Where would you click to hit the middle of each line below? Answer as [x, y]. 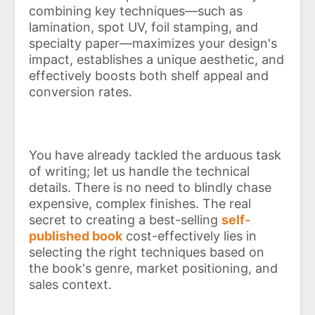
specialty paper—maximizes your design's [153, 43]
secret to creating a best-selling [125, 219]
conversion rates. [81, 91]
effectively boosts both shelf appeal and [149, 75]
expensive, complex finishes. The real [140, 203]
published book [76, 236]
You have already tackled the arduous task [155, 155]
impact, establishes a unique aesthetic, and [156, 59]
